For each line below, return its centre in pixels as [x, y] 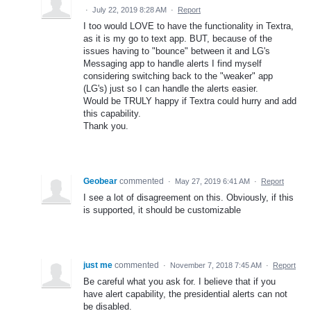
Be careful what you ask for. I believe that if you [179, 281]
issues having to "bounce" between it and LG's [177, 51]
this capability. [112, 113]
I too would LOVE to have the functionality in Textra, [188, 26]
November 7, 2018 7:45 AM [216, 265]
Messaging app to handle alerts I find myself [173, 63]
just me [98, 265]
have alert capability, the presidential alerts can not [185, 294]
